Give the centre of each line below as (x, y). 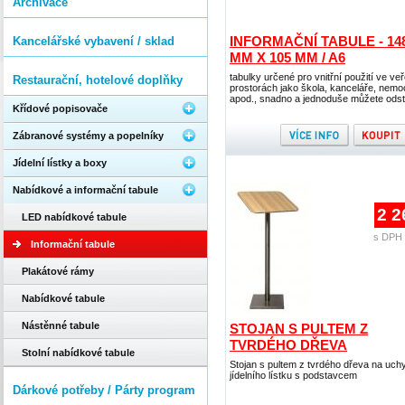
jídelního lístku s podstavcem (293, 375)
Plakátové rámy (58, 271)
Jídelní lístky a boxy (60, 163)
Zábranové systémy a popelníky (88, 136)
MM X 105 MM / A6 (287, 57)
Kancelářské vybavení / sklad (94, 41)
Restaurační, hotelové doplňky (98, 80)
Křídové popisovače (60, 108)
